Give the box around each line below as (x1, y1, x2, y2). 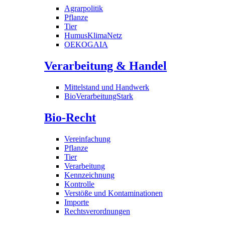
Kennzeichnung (64, 170, 115, 179)
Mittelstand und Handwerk (64, 83, 149, 92)
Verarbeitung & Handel (44, 59, 167, 73)
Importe (64, 197, 89, 206)
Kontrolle (64, 179, 94, 188)
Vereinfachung (64, 134, 110, 143)
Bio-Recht (44, 111, 96, 125)
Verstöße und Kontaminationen (64, 188, 163, 197)
